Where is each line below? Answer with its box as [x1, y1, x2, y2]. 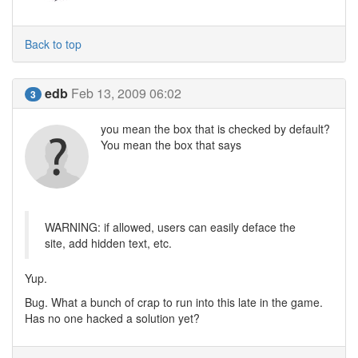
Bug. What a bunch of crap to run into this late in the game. [25, 294, 323, 310]
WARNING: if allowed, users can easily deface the [45, 219, 296, 235]
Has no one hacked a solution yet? [25, 310, 200, 326]
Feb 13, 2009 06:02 [71, 84, 181, 102]
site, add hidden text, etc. [45, 235, 172, 251]
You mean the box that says [101, 137, 241, 153]
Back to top [25, 36, 82, 52]
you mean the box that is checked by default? [101, 121, 330, 137]
